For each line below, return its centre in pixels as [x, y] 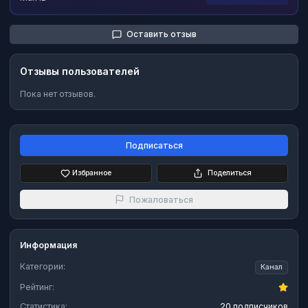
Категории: [43, 267]
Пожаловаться [161, 199]
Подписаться [154, 145]
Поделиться [229, 173]
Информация [48, 245]
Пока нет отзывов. [58, 93]
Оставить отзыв [161, 34]
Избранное [92, 173]
